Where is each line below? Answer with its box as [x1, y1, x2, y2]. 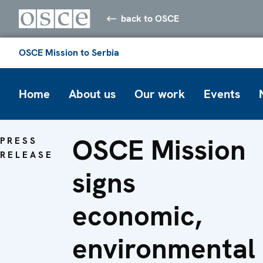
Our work [134, 86, 185, 102]
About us [69, 86, 116, 102]
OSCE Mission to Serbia [19, 46, 119, 59]
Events [204, 86, 240, 102]
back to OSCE [121, 12, 180, 25]
